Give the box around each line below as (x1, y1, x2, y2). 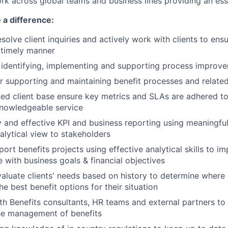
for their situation (89, 182, 158, 192)
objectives (125, 155, 165, 165)
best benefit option (11, 182, 84, 192)
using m (161, 118, 193, 128)
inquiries (45, 34, 82, 44)
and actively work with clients (82, 34, 200, 44)
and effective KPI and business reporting (2, 118, 161, 128)
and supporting (101, 61, 162, 71)
